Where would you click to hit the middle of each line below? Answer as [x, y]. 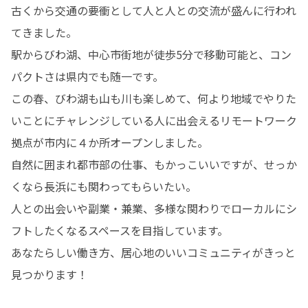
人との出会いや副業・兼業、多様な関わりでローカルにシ [154, 208]
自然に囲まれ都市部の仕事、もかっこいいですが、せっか [154, 164]
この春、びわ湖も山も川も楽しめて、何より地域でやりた [154, 98]
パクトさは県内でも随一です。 [87, 76]
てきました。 [44, 32]
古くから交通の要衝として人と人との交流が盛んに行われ [154, 10]
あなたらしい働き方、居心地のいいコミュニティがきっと [153, 252]
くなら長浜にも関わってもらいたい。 [104, 186]
